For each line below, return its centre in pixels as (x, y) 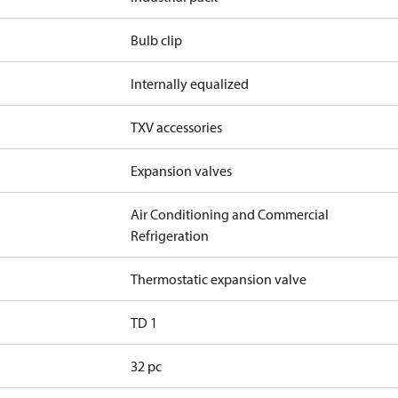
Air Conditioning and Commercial (230, 214)
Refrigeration (170, 235)
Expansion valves (182, 171)
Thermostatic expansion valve (219, 279)
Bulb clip (157, 40)
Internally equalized (190, 84)
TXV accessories (177, 127)
